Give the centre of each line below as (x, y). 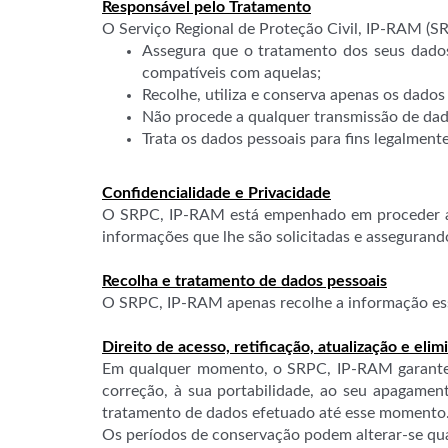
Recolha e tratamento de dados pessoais (244, 281)
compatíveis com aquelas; (231, 73)
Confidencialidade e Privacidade (216, 193)
